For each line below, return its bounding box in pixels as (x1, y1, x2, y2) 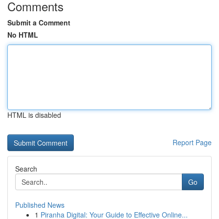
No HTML (7, 30, 38, 40)
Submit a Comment (7, 18, 70, 27)
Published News (15, 200, 65, 210)
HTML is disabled (7, 110, 61, 120)
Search (15, 164, 37, 174)
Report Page (173, 137, 212, 147)
